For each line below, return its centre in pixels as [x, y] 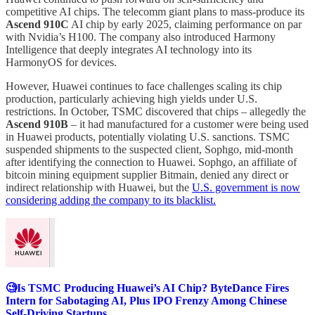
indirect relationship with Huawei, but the [99, 187]
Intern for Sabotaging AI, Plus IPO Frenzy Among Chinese [146, 300]
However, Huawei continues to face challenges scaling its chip [144, 86]
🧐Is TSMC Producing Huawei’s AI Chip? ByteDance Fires [147, 288]
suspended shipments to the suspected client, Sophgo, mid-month [149, 149]
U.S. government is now [246, 187]
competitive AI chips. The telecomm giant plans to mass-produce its [155, 11]
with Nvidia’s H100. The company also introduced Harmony [141, 37]
